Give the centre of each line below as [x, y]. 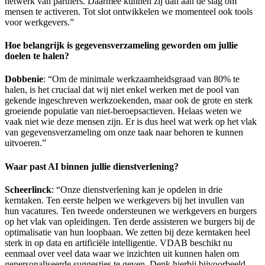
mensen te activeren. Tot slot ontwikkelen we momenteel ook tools [129, 11]
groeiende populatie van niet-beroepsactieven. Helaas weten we [123, 111]
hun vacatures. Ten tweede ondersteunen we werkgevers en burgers [131, 211]
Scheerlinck [28, 189]
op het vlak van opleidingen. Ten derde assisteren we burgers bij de [130, 221]
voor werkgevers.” [41, 22]
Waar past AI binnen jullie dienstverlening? [93, 166]
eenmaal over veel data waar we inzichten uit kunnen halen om [122, 253]
